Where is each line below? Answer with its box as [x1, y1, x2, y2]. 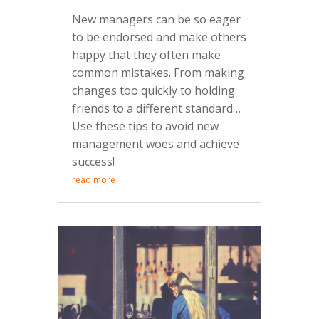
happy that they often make [71, 46, 221, 63]
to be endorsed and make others [71, 28, 246, 45]
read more [71, 173, 115, 186]
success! [71, 153, 115, 169]
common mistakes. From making [71, 64, 244, 80]
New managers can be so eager [71, 11, 241, 27]
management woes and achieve [71, 135, 239, 152]
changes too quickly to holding [71, 82, 235, 98]
